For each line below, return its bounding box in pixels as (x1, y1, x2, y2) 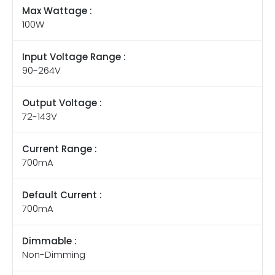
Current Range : (22, 142, 97, 156)
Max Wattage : (22, 4, 92, 18)
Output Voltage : (22, 96, 102, 110)
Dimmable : (22, 234, 77, 248)
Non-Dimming (22, 248, 85, 261)
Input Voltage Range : (22, 50, 126, 64)
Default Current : (22, 188, 102, 202)
